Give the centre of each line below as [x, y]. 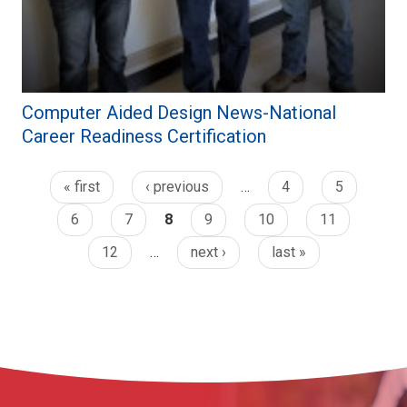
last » [288, 253]
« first [82, 187]
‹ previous [177, 187]
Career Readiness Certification [144, 137]
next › [208, 253]
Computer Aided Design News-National [179, 113]
